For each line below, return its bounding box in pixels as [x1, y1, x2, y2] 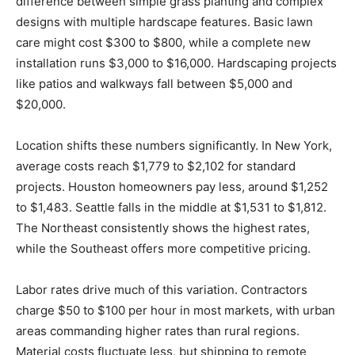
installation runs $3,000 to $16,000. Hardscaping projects [16, 55, 337, 71]
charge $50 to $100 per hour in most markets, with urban [16, 303, 335, 319]
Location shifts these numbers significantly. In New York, [16, 138, 332, 154]
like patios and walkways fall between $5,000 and [16, 76, 292, 92]
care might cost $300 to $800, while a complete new [16, 35, 311, 51]
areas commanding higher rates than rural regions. [16, 323, 300, 339]
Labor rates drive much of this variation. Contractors [16, 282, 307, 298]
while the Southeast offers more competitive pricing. [16, 241, 311, 257]
